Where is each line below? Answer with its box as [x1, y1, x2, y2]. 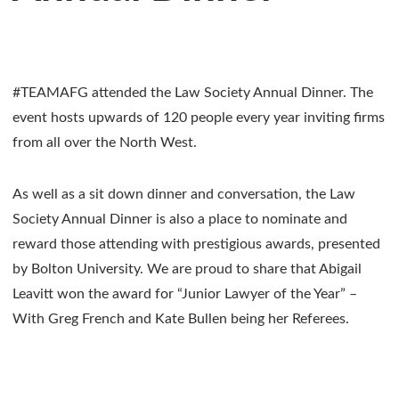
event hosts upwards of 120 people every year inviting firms [12, 110, 385, 125]
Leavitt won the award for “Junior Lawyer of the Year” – [12, 286, 357, 301]
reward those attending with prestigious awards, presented [12, 236, 380, 251]
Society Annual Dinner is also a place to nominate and [12, 211, 347, 226]
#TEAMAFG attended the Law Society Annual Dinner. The [12, 85, 373, 100]
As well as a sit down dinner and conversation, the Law [12, 186, 355, 201]
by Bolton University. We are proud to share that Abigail [12, 261, 362, 276]
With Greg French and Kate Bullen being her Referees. [12, 311, 349, 326]
